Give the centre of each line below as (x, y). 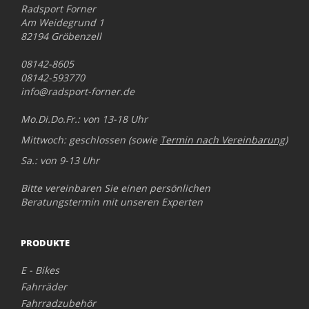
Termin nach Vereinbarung (222, 140)
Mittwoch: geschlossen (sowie (90, 140)
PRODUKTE (45, 243)
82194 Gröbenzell (61, 36)
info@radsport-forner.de (78, 91)
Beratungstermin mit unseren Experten (112, 202)
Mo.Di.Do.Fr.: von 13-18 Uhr (84, 119)
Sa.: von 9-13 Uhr (60, 160)
